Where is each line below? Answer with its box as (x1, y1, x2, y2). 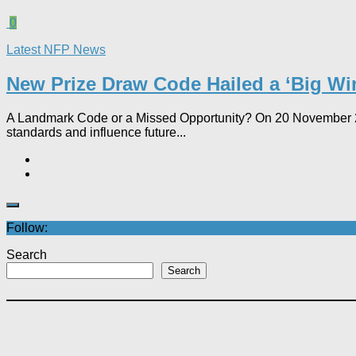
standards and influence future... (6, 125, 186, 139)
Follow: (6, 220, 48, 234)
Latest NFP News (6, 42, 106, 56)
